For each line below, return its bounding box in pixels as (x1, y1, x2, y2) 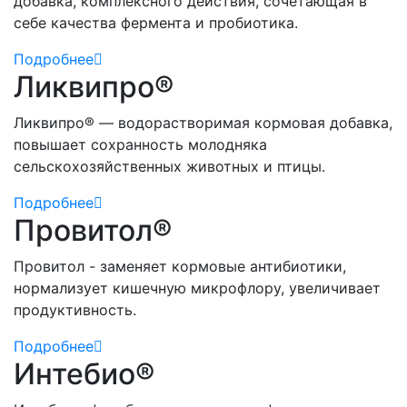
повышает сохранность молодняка (14, 134, 267, 154)
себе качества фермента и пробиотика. (14, 13, 298, 32)
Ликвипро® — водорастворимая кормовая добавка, (14, 113, 392, 132)
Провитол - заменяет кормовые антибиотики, (14, 256, 346, 275)
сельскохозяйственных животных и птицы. (14, 156, 325, 175)
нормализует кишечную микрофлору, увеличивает (14, 278, 381, 297)
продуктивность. (14, 300, 136, 319)
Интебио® (14, 355, 154, 392)
